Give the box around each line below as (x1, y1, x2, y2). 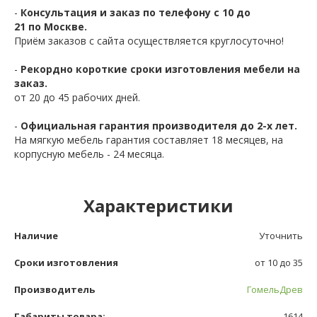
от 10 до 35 (255, 255, 303, 269)
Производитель (14, 282, 95, 296)
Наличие (14, 229, 58, 242)
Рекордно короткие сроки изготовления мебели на (21, 62, 300, 76)
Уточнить (259, 229, 303, 242)
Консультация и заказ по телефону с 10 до (21, 5, 250, 19)
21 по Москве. (14, 19, 87, 33)
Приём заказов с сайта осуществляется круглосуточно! (14, 33, 284, 47)
